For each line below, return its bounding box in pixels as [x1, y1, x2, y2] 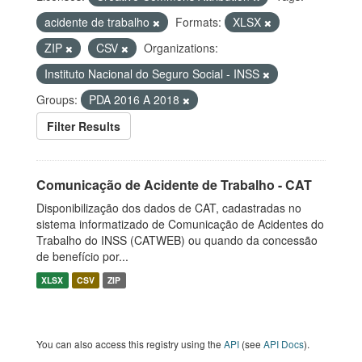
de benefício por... [36, 248, 128, 264]
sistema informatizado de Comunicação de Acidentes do [36, 216, 324, 232]
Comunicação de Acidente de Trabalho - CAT [36, 175, 312, 194]
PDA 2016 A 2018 [89, 91, 183, 107]
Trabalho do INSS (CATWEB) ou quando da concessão [36, 232, 318, 248]
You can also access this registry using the [36, 337, 224, 351]
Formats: [175, 14, 221, 30]
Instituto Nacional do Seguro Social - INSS [44, 65, 263, 82]
